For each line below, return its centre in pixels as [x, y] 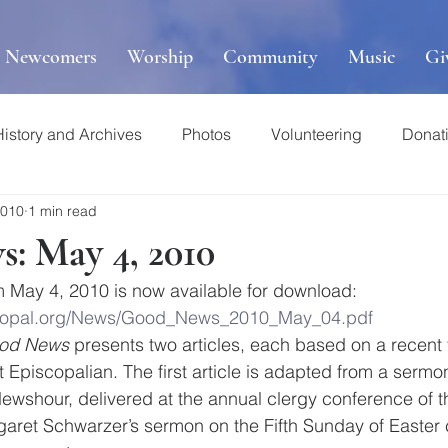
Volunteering [316, 134]
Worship [160, 57]
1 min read [62, 210]
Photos [206, 134]
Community [270, 57]
